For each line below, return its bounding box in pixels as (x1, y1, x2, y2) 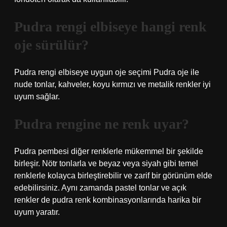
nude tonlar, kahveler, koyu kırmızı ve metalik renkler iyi (14, 80, 211, 89)
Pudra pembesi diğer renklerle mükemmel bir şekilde (14, 147, 203, 156)
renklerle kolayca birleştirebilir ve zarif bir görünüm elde (14, 171, 212, 180)
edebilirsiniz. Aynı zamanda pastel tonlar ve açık (14, 183, 186, 192)
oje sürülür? (14, 37, 89, 53)
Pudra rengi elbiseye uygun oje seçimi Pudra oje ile (14, 68, 199, 77)
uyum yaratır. (14, 208, 60, 216)
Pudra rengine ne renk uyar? (14, 116, 189, 132)
